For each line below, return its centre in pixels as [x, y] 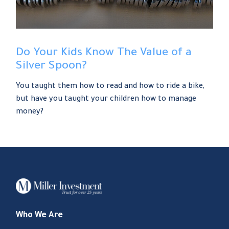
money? [30, 112]
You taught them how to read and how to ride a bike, [110, 87]
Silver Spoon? [52, 67]
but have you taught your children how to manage [106, 99]
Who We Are [40, 215]
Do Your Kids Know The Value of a [104, 53]
